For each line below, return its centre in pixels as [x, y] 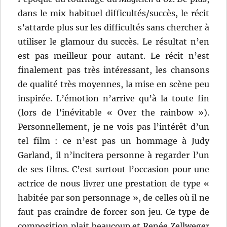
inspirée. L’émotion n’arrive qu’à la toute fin [113, 99]
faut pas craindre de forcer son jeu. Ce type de [113, 212]
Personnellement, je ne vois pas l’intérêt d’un [113, 127]
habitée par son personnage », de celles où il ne [113, 198]
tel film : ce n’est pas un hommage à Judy [113, 141]
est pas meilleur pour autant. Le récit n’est [113, 56]
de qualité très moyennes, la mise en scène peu [113, 84]
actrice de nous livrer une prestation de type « [113, 184]
